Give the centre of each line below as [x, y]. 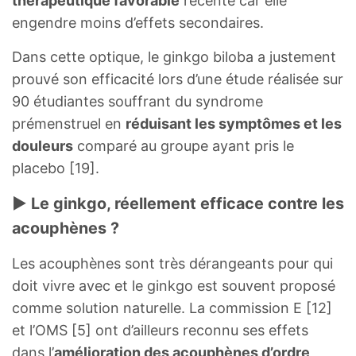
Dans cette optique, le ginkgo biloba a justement [174, 56]
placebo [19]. [56, 168]
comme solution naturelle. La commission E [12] [172, 308]
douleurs [43, 145]
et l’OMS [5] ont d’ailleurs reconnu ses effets [160, 330]
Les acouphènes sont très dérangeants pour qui [172, 263]
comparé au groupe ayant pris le [184, 145]
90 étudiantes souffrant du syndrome [137, 101]
